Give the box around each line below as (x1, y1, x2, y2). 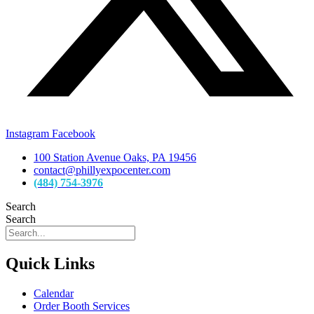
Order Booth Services (34, 299, 130, 312)
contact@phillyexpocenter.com (34, 164, 170, 177)
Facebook (52, 128, 95, 140)
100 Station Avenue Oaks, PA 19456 (34, 151, 196, 164)
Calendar (34, 287, 74, 299)
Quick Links (6, 254, 95, 273)
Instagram (6, 128, 49, 140)
